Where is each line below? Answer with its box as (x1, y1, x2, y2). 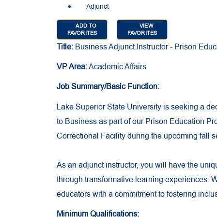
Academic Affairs (87, 62, 146, 73)
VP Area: (57, 62, 87, 73)
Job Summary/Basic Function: (57, 81, 159, 93)
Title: (57, 42, 73, 52)
